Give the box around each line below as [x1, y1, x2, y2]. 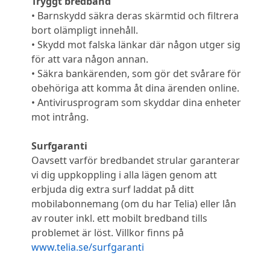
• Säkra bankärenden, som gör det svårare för [31, 67, 241, 81]
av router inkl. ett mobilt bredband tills [31, 212, 207, 225]
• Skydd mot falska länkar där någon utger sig [31, 38, 240, 52]
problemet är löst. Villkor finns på [31, 226, 184, 240]
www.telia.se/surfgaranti [31, 240, 144, 254]
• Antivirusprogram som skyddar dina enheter [31, 96, 241, 110]
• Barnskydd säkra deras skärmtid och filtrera [31, 9, 239, 23]
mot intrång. [31, 110, 89, 124]
